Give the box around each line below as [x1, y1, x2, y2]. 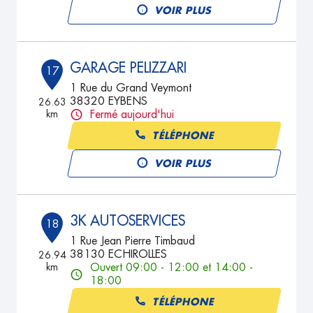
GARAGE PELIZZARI [70, 61, 187, 75]
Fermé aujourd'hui [90, 109, 175, 120]
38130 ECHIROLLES [70, 249, 168, 260]
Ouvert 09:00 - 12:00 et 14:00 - [90, 262, 254, 273]
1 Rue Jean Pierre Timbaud [70, 235, 196, 247]
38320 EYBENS [70, 96, 148, 107]
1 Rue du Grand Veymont [70, 82, 192, 94]
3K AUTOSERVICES [70, 214, 186, 228]
